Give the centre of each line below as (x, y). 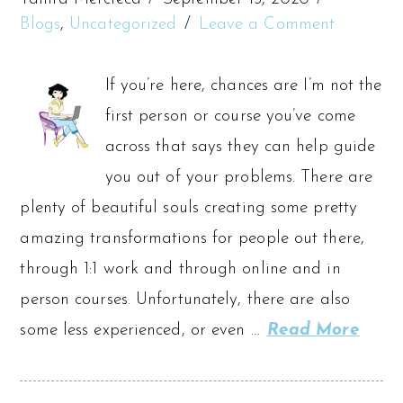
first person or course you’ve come (230, 116)
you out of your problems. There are (239, 177)
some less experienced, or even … (143, 330)
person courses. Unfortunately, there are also (185, 300)
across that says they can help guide (240, 147)
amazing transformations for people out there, (192, 238)
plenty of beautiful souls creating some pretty (189, 208)
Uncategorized (123, 24)
